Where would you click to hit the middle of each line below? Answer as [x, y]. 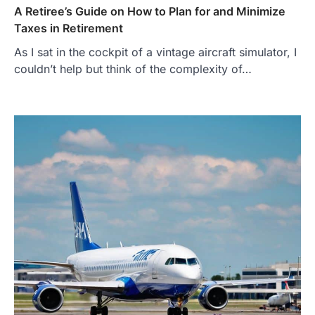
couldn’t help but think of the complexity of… [133, 69]
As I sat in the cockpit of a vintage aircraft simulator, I [155, 52]
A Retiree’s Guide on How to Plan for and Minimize [150, 11]
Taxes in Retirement [69, 28]
